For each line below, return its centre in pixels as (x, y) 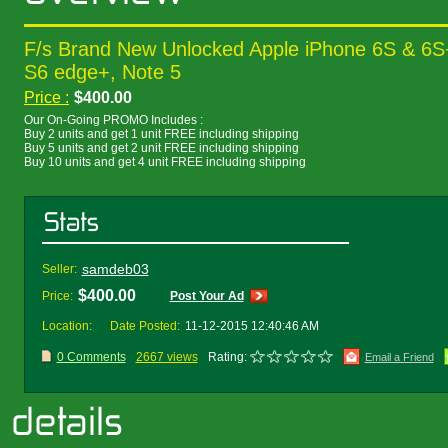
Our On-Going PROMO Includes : (113, 120)
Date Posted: (144, 326)
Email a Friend (399, 357)
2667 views (166, 357)
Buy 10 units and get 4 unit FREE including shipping (165, 162)
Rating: (227, 357)
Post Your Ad (206, 296)
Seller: (59, 269)
